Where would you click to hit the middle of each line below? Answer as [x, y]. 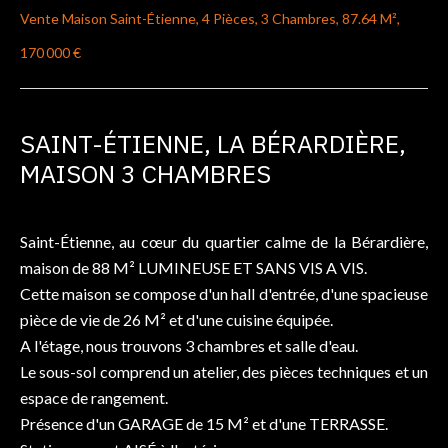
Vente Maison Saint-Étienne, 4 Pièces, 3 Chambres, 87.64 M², [210, 18]
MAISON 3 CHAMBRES [145, 173]
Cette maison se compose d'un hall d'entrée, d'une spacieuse [224, 293]
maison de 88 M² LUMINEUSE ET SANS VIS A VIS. [193, 267]
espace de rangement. [94, 397]
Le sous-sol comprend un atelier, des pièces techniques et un [224, 371]
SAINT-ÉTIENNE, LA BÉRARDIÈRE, [213, 143]
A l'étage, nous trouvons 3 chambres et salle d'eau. [189, 345]
